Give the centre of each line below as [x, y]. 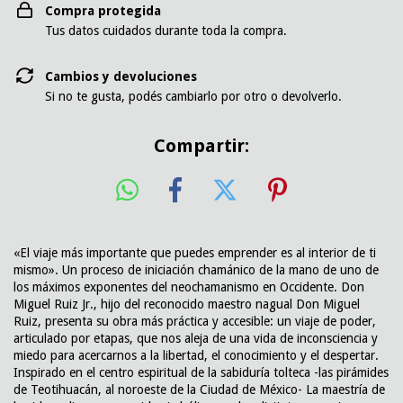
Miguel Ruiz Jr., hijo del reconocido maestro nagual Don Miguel [187, 304]
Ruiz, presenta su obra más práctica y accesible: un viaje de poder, [195, 321]
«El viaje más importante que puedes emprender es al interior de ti [195, 252]
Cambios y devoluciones [121, 76]
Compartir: [201, 146]
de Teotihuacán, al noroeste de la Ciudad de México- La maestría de [199, 389]
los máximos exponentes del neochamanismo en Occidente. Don [189, 287]
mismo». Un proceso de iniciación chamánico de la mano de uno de [196, 269]
